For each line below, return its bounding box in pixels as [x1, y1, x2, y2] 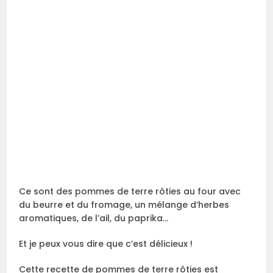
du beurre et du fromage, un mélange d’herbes [19, 199, 230, 211]
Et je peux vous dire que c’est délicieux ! [19, 238, 193, 250]
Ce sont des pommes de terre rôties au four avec [19, 185, 241, 198]
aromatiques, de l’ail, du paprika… [19, 212, 169, 225]
